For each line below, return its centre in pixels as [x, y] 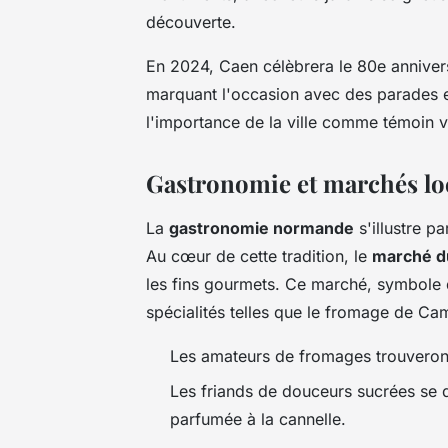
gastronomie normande [261, 228]
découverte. [191, 22]
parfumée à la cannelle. [258, 418]
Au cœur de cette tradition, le [259, 256]
